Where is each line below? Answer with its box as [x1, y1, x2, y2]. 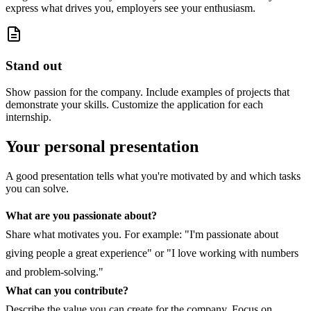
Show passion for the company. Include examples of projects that [6, 86, 289, 99]
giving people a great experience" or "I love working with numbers [6, 247, 299, 260]
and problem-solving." [6, 266, 103, 278]
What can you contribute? [6, 285, 128, 297]
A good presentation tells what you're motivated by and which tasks [6, 170, 301, 183]
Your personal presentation [6, 137, 199, 156]
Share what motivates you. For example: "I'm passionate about [6, 228, 278, 241]
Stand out [6, 58, 62, 73]
